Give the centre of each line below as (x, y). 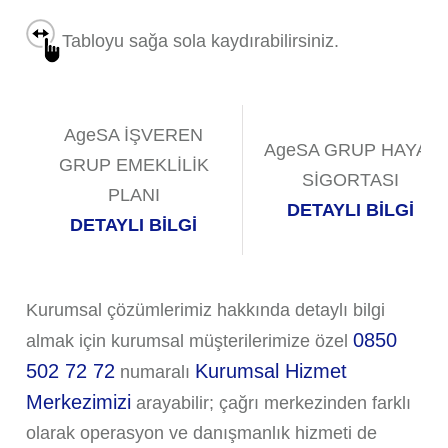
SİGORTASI (351, 180)
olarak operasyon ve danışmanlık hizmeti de (201, 433)
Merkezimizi (78, 402)
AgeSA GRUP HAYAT (350, 150)
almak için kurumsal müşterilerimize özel (189, 341)
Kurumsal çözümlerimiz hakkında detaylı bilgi (205, 310)
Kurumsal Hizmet (270, 371)
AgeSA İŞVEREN (134, 135)
